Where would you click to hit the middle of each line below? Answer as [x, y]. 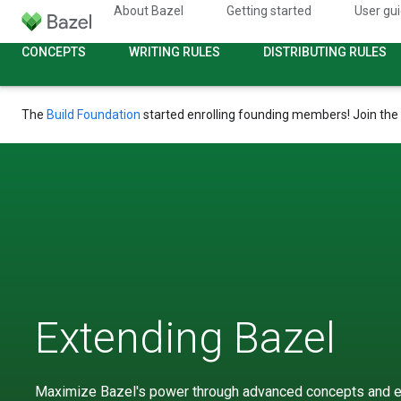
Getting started [269, 11]
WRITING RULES [175, 52]
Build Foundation [94, 115]
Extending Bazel [185, 338]
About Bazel [149, 11]
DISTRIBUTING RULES [325, 52]
